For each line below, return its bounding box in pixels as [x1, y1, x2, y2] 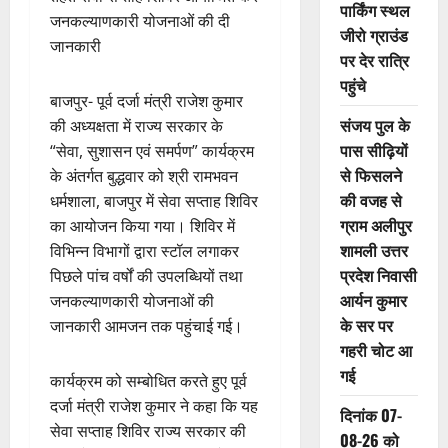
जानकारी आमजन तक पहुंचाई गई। [50, 315, 243, 338]
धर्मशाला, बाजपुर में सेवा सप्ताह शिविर [50, 190, 258, 213]
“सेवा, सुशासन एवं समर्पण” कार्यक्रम [50, 140, 254, 163]
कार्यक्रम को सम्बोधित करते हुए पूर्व [50, 370, 247, 393]
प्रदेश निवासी [339, 263, 417, 288]
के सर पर [339, 313, 393, 338]
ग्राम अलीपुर [339, 213, 412, 238]
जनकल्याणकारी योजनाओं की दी [50, 10, 230, 33]
